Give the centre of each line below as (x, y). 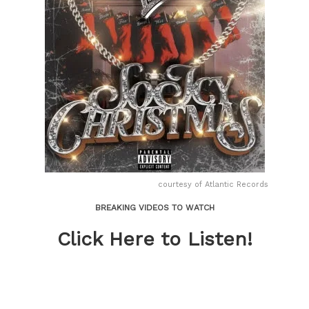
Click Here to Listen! (154, 239)
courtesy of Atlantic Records (213, 185)
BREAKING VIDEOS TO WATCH (154, 208)
